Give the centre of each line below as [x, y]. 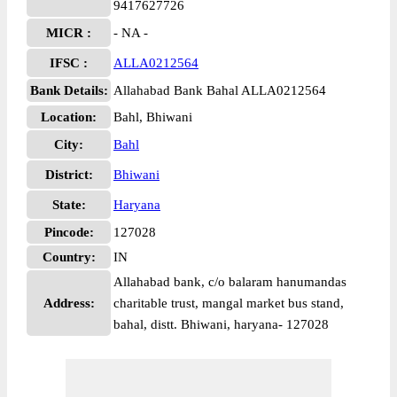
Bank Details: [69, 90]
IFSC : [69, 63]
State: [69, 205]
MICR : [69, 33]
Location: [69, 117]
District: [69, 175]
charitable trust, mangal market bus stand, [229, 303]
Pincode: [69, 232]
